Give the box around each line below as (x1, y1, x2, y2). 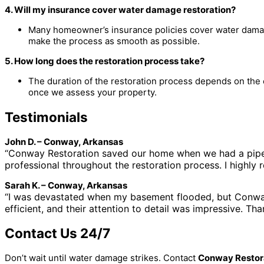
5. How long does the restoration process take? (5, 55, 204, 67)
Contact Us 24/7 (5, 225, 110, 242)
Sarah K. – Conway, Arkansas (5, 179, 127, 191)
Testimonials (5, 108, 88, 125)
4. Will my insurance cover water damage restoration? (5, 4, 236, 16)
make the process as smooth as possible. (28, 35, 200, 47)
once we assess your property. (28, 87, 157, 98)
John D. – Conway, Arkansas (5, 136, 123, 147)
